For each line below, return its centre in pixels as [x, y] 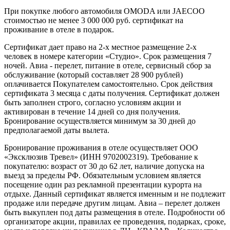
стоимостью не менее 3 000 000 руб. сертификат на [94, 20]
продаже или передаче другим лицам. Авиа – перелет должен [112, 203]
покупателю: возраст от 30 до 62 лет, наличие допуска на [104, 166]
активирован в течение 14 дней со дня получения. [92, 111]
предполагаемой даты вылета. [57, 130]
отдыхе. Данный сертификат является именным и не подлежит [115, 194]
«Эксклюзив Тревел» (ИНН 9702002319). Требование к [101, 157]
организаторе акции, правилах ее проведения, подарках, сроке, [115, 221]
